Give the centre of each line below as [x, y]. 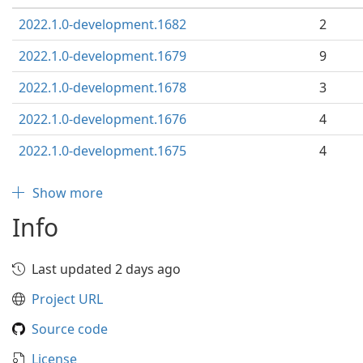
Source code [70, 329]
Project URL [67, 299]
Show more [68, 193]
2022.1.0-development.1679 [102, 56]
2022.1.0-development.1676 [102, 119]
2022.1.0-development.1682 [102, 24]
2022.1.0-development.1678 [102, 88]
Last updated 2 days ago [106, 269]
